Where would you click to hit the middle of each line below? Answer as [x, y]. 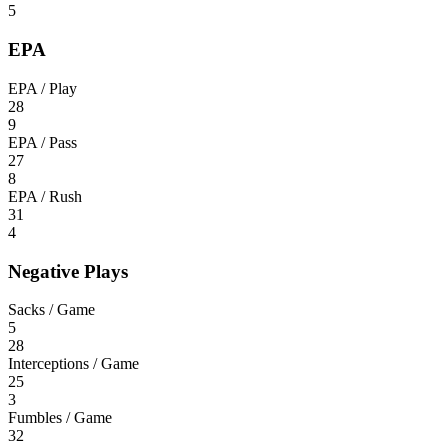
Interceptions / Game [73, 364]
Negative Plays [68, 271]
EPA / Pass [42, 142]
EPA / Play [42, 88]
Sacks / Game [51, 310]
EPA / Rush [45, 196]
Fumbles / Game [60, 418]
